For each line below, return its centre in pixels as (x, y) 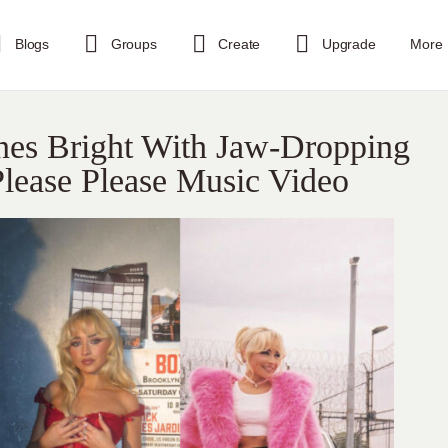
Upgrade (349, 44)
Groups (133, 44)
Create (239, 44)
